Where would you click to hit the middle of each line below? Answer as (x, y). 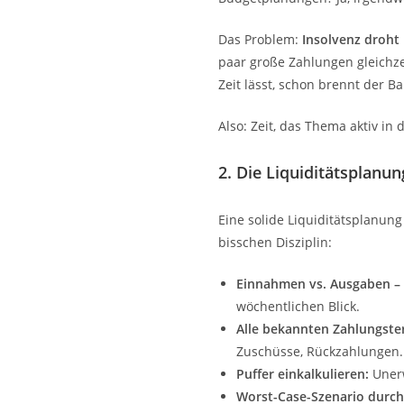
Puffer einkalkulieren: (303, 373)
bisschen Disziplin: (275, 242)
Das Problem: (260, 39)
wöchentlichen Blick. (298, 306)
